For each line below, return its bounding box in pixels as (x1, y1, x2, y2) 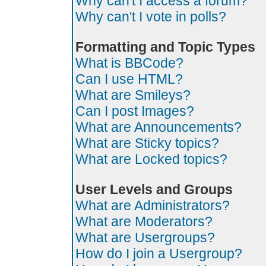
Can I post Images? (75, 103, 194, 119)
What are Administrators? (75, 198, 230, 213)
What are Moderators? (75, 214, 213, 229)
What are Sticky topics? (75, 135, 219, 151)
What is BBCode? (75, 55, 183, 71)
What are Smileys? (75, 87, 191, 103)
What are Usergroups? (75, 230, 215, 245)
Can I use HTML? (75, 71, 183, 87)
